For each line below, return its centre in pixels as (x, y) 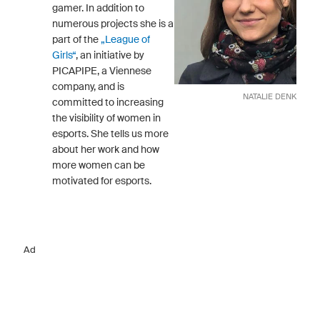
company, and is (88, 86)
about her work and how (106, 149)
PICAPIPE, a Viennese (102, 70)
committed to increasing (108, 102)
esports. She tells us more (110, 133)
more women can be (99, 165)
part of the (76, 39)
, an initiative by (110, 55)
